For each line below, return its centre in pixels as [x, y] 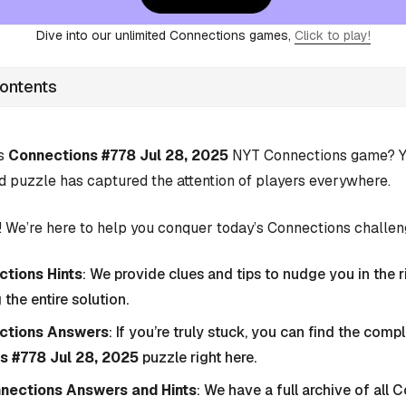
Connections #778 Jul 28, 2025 [118, 155]
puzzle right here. [198, 358]
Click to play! [332, 35]
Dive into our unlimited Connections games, [165, 35]
